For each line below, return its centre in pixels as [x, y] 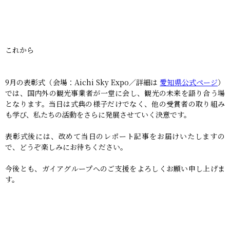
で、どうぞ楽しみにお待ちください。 [66, 147]
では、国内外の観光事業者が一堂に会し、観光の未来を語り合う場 [115, 93]
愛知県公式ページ [189, 82]
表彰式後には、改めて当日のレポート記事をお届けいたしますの [115, 136]
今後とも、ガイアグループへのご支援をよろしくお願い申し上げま [115, 168]
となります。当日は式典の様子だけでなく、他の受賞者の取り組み [115, 103]
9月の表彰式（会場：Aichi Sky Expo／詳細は [83, 82]
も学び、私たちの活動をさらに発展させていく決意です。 [98, 114]
